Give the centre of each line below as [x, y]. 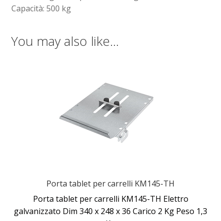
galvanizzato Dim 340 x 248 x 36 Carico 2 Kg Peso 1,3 [110, 211]
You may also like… [65, 41]
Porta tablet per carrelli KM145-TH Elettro [110, 199]
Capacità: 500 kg [41, 8]
